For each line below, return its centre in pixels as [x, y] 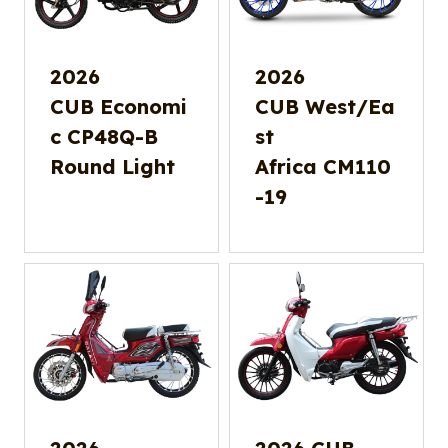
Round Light [112, 167]
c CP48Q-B [104, 137]
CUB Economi [118, 107]
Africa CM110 [323, 167]
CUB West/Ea [325, 107]
